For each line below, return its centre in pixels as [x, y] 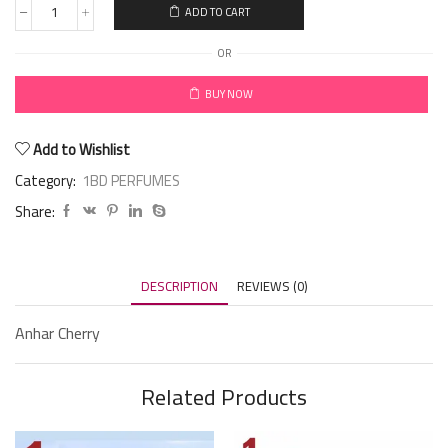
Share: [35, 211]
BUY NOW [229, 94]
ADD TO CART [217, 12]
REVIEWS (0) [272, 285]
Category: [47, 180]
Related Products [224, 397]
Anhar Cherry [57, 332]
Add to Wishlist [81, 149]
